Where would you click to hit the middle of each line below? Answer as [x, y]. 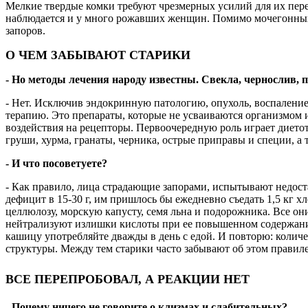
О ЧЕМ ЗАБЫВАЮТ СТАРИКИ [98, 55]
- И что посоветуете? [56, 164]
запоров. [25, 31]
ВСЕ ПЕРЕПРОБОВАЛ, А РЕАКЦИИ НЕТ [128, 279]
